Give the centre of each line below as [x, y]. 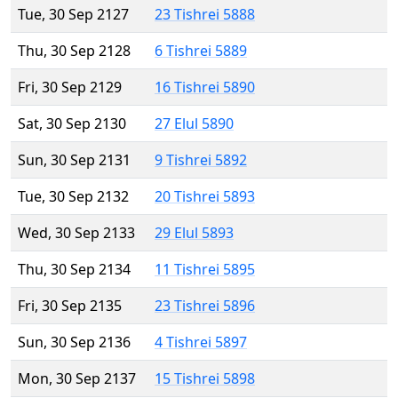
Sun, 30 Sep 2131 [74, 160]
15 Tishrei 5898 [205, 379]
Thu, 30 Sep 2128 [74, 51]
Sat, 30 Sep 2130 [72, 124]
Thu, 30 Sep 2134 [74, 270]
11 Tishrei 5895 [205, 270]
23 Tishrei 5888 [205, 15]
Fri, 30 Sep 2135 [70, 306]
